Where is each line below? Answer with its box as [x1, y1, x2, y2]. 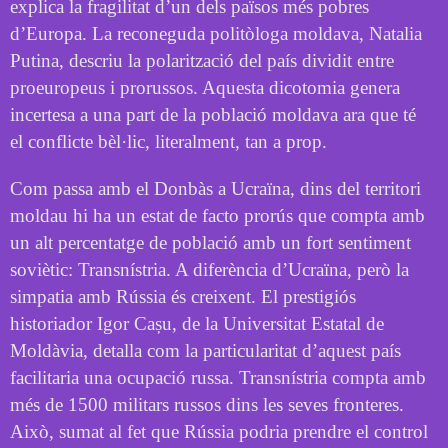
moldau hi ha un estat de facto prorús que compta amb [10, 204, 425, 226]
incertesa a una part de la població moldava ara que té [10, 103, 416, 125]
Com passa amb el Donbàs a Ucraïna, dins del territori [10, 177, 421, 199]
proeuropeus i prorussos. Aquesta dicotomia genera [10, 76, 400, 98]
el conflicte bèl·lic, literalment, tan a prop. [10, 130, 327, 152]
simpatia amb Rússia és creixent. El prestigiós [10, 285, 356, 307]
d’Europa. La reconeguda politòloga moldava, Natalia [10, 22, 422, 44]
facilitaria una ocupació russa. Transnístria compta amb [10, 366, 426, 388]
